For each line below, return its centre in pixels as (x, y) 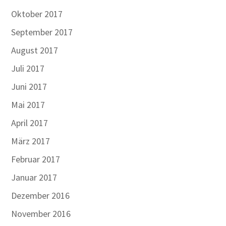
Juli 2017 (28, 68)
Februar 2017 (36, 159)
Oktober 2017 (37, 14)
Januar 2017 (34, 177)
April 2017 (30, 123)
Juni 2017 (29, 86)
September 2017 (42, 32)
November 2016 (41, 213)
